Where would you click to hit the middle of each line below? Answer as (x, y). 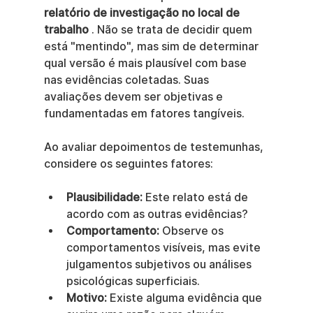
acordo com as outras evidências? (157, 214)
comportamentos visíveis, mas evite (165, 247)
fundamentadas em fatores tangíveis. (144, 113)
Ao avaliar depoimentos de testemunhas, (155, 147)
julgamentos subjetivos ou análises (160, 264)
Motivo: (86, 298)
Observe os (192, 231)
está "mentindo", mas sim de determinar (152, 46)
